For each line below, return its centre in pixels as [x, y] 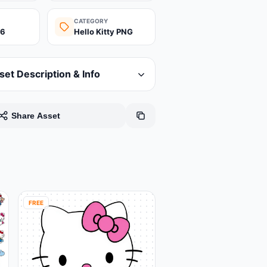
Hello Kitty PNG [103, 32]
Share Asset [35, 116]
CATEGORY [91, 21]
